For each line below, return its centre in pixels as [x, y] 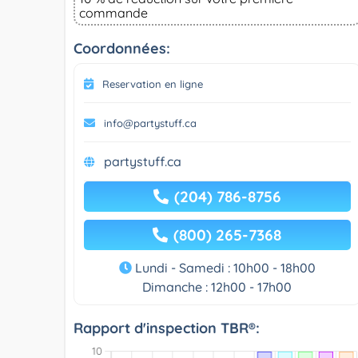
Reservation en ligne [153, 84]
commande [113, 12]
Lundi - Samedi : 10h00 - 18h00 [223, 267]
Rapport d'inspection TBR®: [167, 328]
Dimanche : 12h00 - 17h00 [217, 286]
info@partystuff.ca [150, 123]
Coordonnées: [122, 48]
